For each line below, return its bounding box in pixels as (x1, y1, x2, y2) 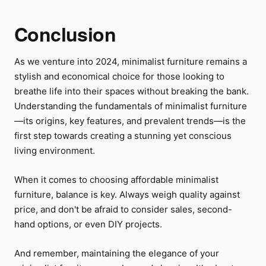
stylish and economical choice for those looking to (14, 71, 224, 82)
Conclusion (14, 20, 116, 47)
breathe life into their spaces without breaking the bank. (14, 85, 249, 97)
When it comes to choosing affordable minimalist (14, 174, 218, 185)
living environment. (14, 145, 95, 156)
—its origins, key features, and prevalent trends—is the (14, 115, 246, 126)
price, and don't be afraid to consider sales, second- (14, 204, 232, 215)
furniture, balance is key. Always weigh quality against (14, 189, 240, 200)
